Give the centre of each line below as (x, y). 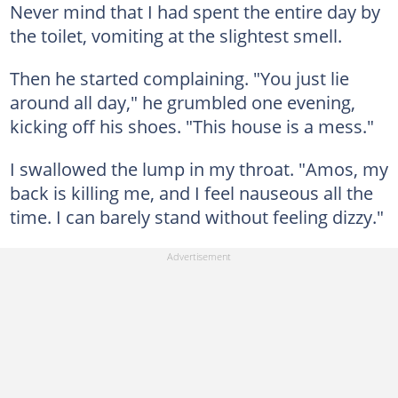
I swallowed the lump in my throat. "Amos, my (199, 168)
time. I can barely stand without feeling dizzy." (196, 216)
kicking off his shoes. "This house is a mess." (191, 126)
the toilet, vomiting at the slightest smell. (175, 35)
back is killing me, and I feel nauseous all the (191, 192)
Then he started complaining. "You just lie (179, 78)
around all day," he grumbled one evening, (182, 102)
